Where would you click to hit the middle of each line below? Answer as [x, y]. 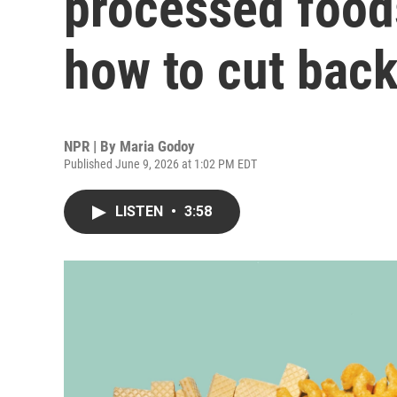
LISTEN [141, 211]
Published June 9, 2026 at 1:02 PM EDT [160, 164]
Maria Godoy [157, 146]
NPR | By [92, 146]
